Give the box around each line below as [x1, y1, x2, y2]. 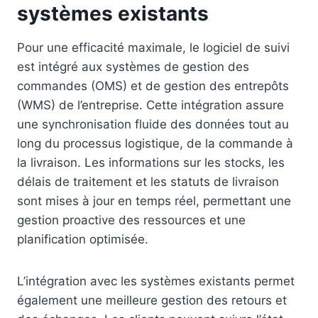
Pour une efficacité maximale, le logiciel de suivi [17, 40, 290, 55]
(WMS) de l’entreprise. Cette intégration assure [17, 98, 284, 113]
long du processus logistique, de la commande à [17, 136, 293, 151]
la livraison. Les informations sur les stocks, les [17, 155, 285, 170]
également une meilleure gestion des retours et [17, 293, 287, 308]
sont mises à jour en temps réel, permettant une [17, 194, 291, 209]
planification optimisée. [17, 232, 148, 247]
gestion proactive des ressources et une [17, 213, 246, 228]
